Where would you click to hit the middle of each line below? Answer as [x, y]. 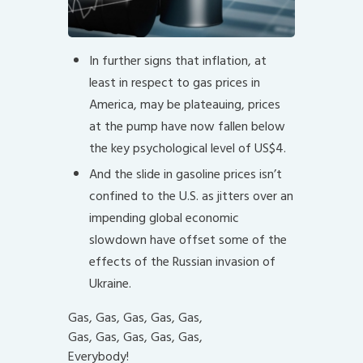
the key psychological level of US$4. [187, 149]
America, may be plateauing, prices [184, 105]
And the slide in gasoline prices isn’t [185, 175]
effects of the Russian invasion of [182, 262]
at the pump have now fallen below [187, 127]
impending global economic [164, 218]
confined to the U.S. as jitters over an [191, 196]
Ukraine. [110, 284]
